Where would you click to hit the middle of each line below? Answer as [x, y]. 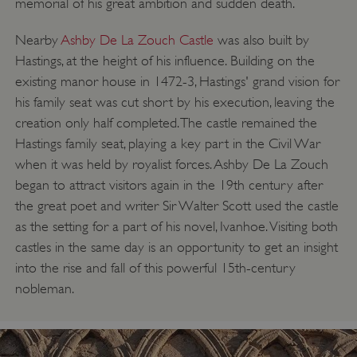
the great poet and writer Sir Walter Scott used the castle [177, 206]
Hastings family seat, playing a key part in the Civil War [167, 144]
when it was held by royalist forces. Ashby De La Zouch [171, 165]
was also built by [261, 40]
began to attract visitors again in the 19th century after [169, 185]
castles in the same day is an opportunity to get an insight [176, 247]
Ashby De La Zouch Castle [137, 40]
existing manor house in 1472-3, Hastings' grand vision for [177, 82]
